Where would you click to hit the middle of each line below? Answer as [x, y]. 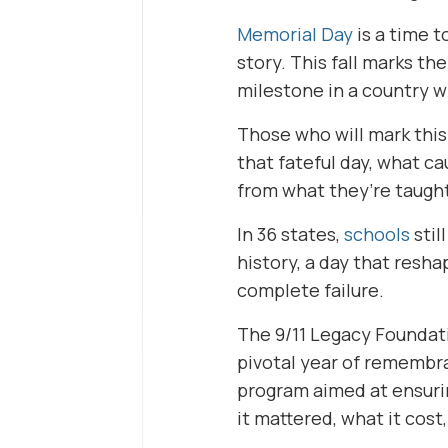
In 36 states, [290, 234]
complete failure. [310, 290]
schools [377, 234]
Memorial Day [295, 34]
